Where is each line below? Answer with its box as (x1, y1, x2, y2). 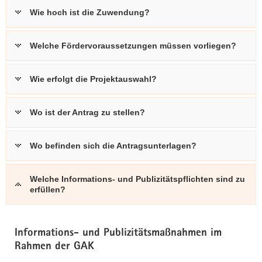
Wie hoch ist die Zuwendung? (30, 8, 150, 17)
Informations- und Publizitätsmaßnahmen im (15, 228, 222, 239)
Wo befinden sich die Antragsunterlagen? (30, 141, 196, 150)
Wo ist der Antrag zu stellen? (30, 108, 145, 117)
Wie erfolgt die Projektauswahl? (30, 74, 157, 84)
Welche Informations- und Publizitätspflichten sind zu (30, 174, 245, 184)
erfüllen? (30, 185, 65, 194)
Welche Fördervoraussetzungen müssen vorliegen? (30, 41, 236, 50)
